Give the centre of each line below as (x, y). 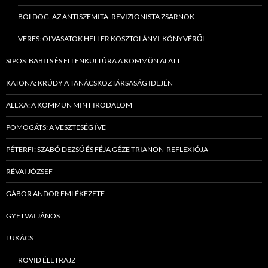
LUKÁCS (19, 238)
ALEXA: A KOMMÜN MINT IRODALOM (69, 105)
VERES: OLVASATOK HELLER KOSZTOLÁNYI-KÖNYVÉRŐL (112, 39)
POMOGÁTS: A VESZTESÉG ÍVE (56, 127)
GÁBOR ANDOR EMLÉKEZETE (55, 194)
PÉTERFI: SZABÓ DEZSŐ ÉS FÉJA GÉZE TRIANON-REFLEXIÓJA (107, 150)
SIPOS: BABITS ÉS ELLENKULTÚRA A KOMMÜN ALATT (93, 61)
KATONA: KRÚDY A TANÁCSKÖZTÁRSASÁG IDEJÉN (89, 83)
